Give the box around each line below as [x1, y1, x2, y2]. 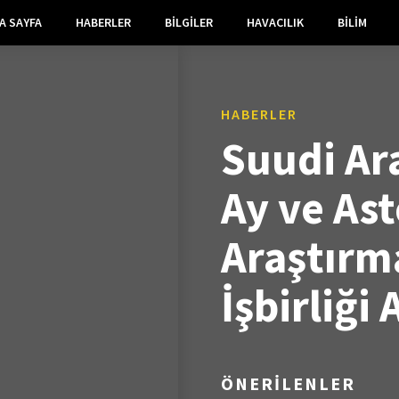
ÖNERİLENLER [221, 371, 355, 395]
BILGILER [164, 14, 213, 30]
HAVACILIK [246, 14, 304, 30]
